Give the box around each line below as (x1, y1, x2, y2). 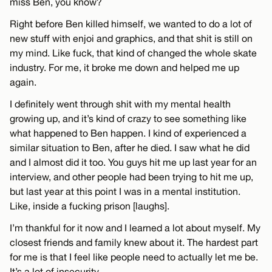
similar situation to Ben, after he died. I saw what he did (10, 142, 250, 154)
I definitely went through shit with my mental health (10, 98, 231, 110)
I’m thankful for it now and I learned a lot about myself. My (10, 222, 260, 234)
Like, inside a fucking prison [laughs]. (10, 200, 169, 212)
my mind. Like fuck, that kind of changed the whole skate (10, 47, 257, 59)
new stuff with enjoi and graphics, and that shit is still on (10, 33, 253, 44)
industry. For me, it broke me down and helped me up (10, 62, 239, 73)
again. (10, 76, 36, 88)
